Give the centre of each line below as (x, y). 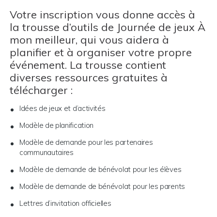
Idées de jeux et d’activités (62, 108)
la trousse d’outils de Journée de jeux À (108, 27)
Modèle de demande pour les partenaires (86, 142)
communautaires (46, 153)
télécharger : (41, 90)
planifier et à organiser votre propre (101, 53)
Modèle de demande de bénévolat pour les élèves (101, 170)
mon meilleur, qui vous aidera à (89, 40)
